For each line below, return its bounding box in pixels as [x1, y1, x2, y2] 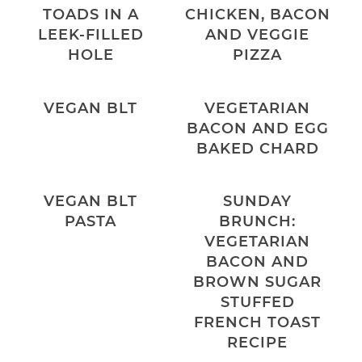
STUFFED [220, 293, 295, 312]
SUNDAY [223, 192, 293, 211]
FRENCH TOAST [194, 314, 322, 332]
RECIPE [227, 334, 288, 352]
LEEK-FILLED [37, 25, 144, 44]
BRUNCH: [219, 213, 297, 231]
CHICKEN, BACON [184, 5, 330, 23]
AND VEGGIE [205, 25, 310, 44]
